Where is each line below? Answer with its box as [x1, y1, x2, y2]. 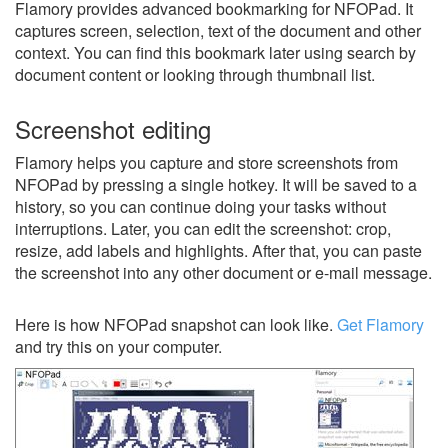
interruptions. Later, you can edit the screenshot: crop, [15, 216, 391, 240]
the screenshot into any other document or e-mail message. [15, 260, 432, 284]
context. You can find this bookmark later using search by [15, 40, 416, 64]
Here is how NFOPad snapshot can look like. [15, 312, 337, 336]
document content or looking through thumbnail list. [15, 62, 375, 86]
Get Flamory [337, 312, 424, 336]
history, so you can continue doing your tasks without [15, 194, 386, 218]
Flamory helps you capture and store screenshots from [15, 150, 398, 174]
